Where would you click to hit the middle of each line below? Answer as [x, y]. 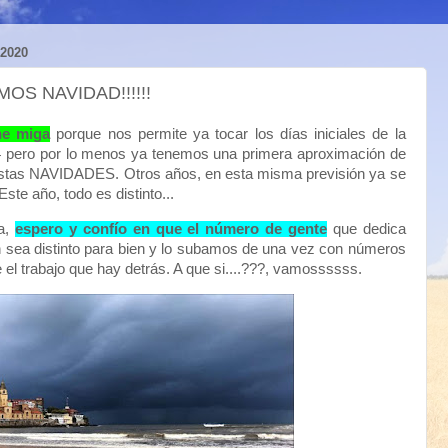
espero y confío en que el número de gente [171, 228]
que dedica [366, 228]
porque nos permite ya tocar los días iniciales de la [228, 134]
